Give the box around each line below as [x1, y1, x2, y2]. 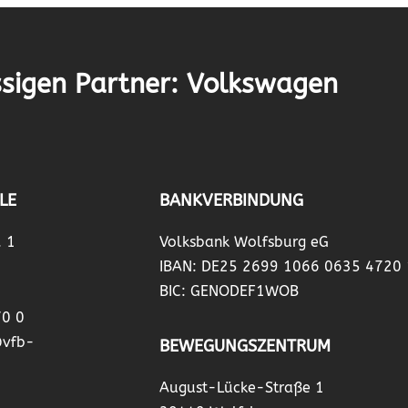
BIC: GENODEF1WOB [158, 282, 299, 301]
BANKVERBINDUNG [158, 190, 303, 211]
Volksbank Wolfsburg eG [158, 233, 329, 251]
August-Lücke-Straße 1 [158, 378, 324, 396]
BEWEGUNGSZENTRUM [158, 335, 331, 356]
